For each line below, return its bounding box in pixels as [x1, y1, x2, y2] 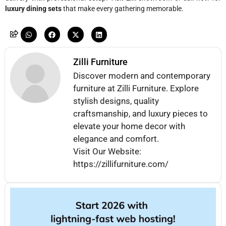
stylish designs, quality [73, 96, 159, 106]
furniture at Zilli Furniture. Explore [73, 83, 199, 94]
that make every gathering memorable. [62, 5, 184, 13]
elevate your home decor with [73, 121, 185, 132]
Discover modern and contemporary [73, 71, 210, 81]
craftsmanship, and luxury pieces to [73, 108, 208, 119]
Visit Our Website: [73, 146, 141, 157]
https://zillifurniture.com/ [73, 159, 168, 169]
